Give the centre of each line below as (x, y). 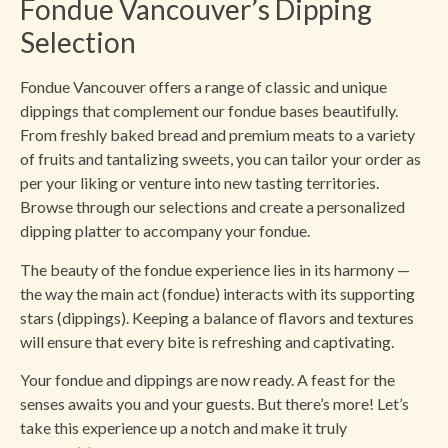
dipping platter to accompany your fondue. (165, 231)
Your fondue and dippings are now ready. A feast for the (207, 380)
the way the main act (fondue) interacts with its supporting (217, 293)
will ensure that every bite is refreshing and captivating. (207, 341)
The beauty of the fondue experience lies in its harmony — (215, 269)
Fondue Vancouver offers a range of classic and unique (203, 87)
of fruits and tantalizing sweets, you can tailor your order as (220, 159)
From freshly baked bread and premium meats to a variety (217, 135)
